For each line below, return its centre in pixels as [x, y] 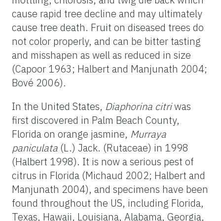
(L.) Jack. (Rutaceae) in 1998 [123, 147]
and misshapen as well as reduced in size [101, 55]
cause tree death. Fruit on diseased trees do [108, 27]
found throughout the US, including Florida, [108, 203]
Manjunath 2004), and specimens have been [110, 189]
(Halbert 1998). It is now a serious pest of [103, 161]
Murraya [148, 134]
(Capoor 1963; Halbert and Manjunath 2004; [110, 69]
